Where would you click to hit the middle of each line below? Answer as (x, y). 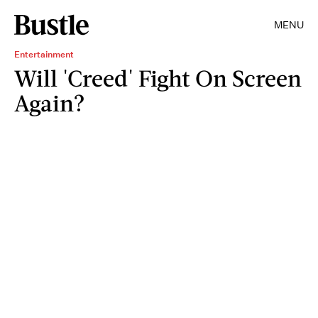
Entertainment (44, 54)
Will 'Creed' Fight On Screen (158, 78)
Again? (50, 103)
